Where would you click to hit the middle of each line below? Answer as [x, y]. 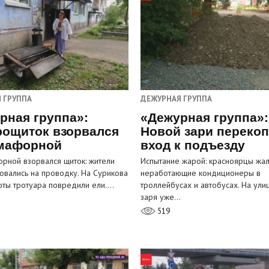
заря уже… [161, 197]
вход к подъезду [193, 145]
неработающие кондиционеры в [201, 173]
